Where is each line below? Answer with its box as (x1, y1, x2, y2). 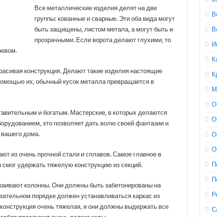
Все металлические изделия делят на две (34, 4, 157, 12)
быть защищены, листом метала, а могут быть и (34, 26, 173, 33)
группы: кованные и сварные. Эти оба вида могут (34, 15, 175, 22)
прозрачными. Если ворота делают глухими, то (34, 36, 171, 44)
